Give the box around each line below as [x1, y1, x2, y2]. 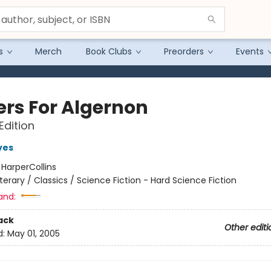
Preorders [164, 45, 204, 57]
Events [236, 45, 264, 57]
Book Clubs [86, 45, 132, 57]
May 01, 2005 [7, 227, 60, 240]
